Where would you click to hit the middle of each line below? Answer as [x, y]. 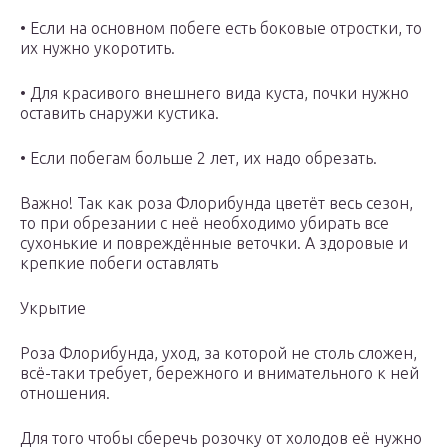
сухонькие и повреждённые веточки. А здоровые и [214, 243]
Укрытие [53, 308]
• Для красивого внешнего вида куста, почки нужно [214, 93]
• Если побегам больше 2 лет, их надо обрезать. [198, 158]
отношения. [65, 393]
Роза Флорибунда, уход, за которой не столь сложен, [218, 353]
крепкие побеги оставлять [119, 263]
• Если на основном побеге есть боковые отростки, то [221, 28]
